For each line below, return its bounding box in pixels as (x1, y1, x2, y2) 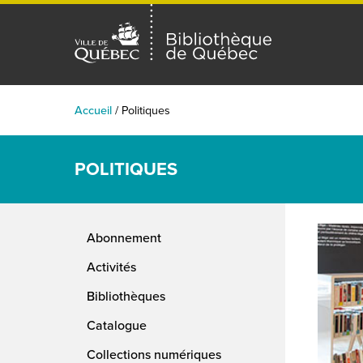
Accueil (75, 101, 112, 119)
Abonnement (87, 228, 161, 247)
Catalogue (87, 316, 147, 335)
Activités (87, 258, 136, 276)
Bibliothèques (87, 287, 165, 305)
